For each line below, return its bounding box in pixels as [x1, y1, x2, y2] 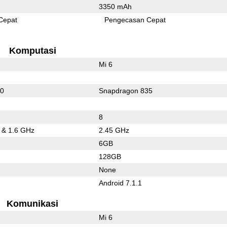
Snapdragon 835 [98, 86, 153, 95]
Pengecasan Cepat [104, 15, 166, 24]
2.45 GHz [98, 126, 129, 134]
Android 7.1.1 [98, 178, 142, 187]
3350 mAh [98, 2, 132, 11]
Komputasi [9, 45, 56, 56]
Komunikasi [7, 198, 59, 209]
